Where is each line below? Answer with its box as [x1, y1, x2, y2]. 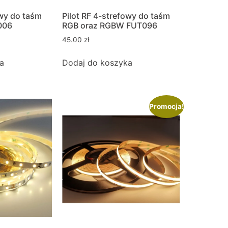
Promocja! [149, 102, 184, 111]
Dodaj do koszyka [62, 58, 132, 68]
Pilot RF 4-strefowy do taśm [62, 11, 170, 21]
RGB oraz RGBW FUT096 [62, 20, 157, 31]
